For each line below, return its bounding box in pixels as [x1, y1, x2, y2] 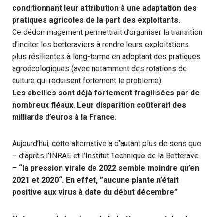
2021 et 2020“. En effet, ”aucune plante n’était [12, 175, 179, 185]
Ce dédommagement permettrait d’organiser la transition [12, 28, 202, 37]
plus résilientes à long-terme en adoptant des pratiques [12, 52, 201, 61]
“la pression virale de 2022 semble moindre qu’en [19, 163, 199, 172]
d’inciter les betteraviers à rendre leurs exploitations [12, 40, 189, 49]
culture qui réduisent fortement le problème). [12, 76, 163, 85]
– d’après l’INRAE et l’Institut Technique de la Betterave [12, 151, 199, 160]
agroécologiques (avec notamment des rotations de [12, 64, 187, 73]
